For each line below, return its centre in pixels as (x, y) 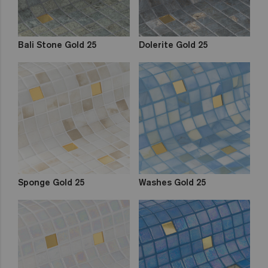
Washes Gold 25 (172, 182)
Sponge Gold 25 (51, 182)
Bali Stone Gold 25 (57, 45)
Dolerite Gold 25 (173, 45)
